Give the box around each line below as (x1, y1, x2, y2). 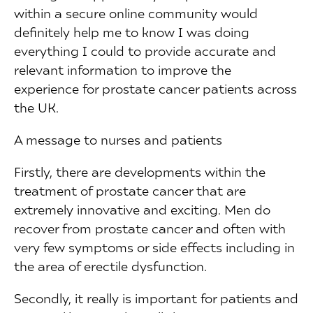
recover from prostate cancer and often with (14, 220, 286, 237)
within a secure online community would (14, 4, 258, 21)
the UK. (14, 99, 59, 115)
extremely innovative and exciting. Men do (14, 201, 270, 218)
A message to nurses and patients (14, 131, 222, 147)
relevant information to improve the (14, 61, 231, 78)
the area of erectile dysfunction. (14, 258, 207, 275)
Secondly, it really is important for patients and (14, 290, 298, 307)
